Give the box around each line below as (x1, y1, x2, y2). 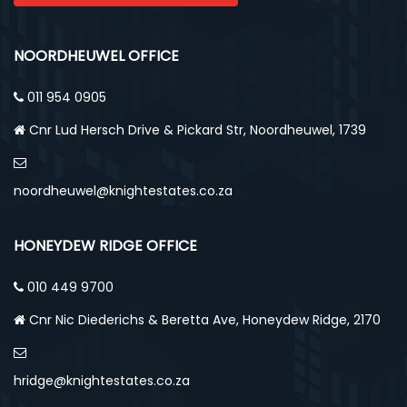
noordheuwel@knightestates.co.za (14, 181, 233, 200)
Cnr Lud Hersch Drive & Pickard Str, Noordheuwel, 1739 (29, 120, 366, 139)
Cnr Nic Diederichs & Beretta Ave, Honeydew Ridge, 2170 (29, 310, 381, 329)
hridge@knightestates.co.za (14, 371, 190, 390)
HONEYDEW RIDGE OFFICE (14, 234, 197, 256)
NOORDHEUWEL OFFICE (14, 45, 179, 66)
